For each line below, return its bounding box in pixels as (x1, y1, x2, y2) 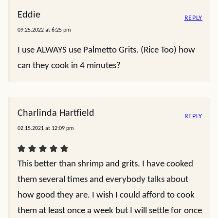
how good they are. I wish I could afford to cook (18, 191, 195, 200)
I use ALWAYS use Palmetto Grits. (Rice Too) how (18, 46, 195, 55)
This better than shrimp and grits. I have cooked (18, 160, 193, 169)
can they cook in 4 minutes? (18, 61, 121, 71)
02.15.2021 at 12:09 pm (18, 126, 74, 131)
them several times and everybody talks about (18, 175, 188, 184)
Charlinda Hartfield (18, 109, 94, 118)
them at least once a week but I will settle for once (18, 206, 202, 216)
